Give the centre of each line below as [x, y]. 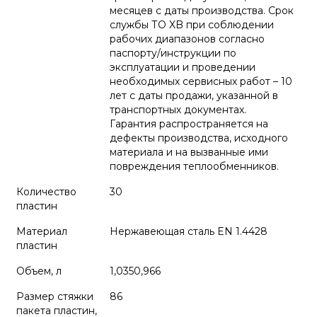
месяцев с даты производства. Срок [202, 11]
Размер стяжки [55, 296]
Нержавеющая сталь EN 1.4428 [189, 231]
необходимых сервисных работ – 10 [201, 81]
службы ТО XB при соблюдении [192, 25]
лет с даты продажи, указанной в [194, 96]
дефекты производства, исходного [199, 138]
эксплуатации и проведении [183, 67]
